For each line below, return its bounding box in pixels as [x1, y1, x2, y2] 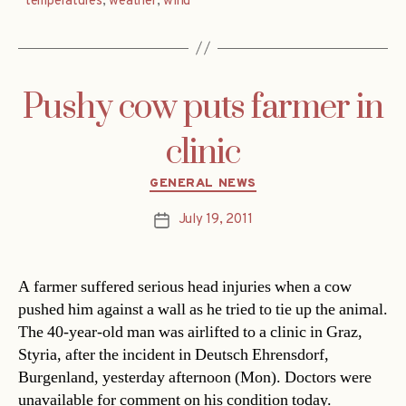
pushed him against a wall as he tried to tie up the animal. [18, 299, 388, 321]
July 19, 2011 [178, 211, 253, 229]
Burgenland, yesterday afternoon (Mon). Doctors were [18, 367, 372, 389]
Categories [202, 169, 281, 190]
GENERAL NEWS [150, 175, 256, 191]
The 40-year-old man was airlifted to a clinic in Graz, [18, 322, 362, 343]
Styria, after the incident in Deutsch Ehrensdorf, [18, 344, 329, 366]
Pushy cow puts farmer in [23, 85, 383, 130]
